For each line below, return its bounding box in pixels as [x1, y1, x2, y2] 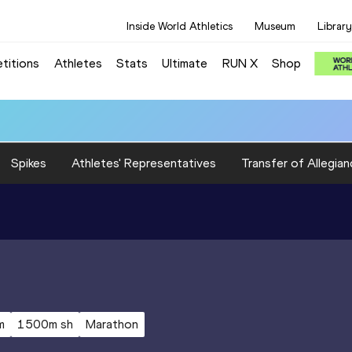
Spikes [11, 155, 46, 170]
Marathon [86, 316, 138, 332]
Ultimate [162, 55, 208, 71]
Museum [255, 20, 295, 33]
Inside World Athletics [126, 20, 233, 33]
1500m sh [17, 316, 73, 332]
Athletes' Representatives [71, 155, 216, 170]
